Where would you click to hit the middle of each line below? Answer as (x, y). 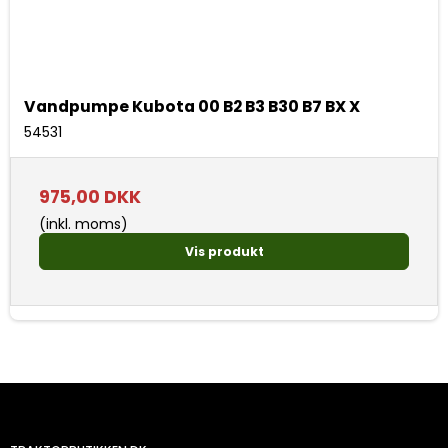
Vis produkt (224, 251)
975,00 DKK (90, 197)
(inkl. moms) (83, 224)
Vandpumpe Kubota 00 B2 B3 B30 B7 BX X (192, 107)
